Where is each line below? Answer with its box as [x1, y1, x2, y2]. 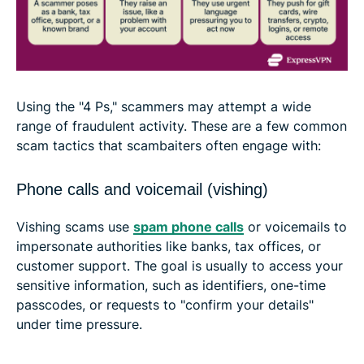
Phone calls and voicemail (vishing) [16, 180, 268, 198]
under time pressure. [16, 315, 142, 332]
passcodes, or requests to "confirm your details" [16, 296, 314, 313]
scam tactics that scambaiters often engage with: [16, 136, 321, 154]
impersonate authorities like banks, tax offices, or [16, 237, 321, 254]
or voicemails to [244, 218, 347, 235]
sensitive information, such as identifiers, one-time [16, 276, 326, 293]
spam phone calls [133, 218, 244, 235]
